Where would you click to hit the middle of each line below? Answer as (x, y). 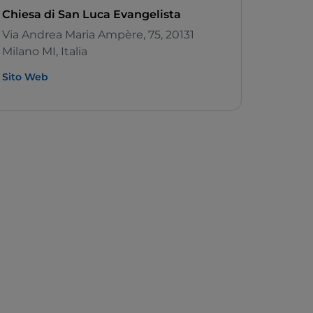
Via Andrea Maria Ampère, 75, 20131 (98, 35)
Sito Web (25, 77)
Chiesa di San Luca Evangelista (92, 15)
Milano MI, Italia (45, 52)
